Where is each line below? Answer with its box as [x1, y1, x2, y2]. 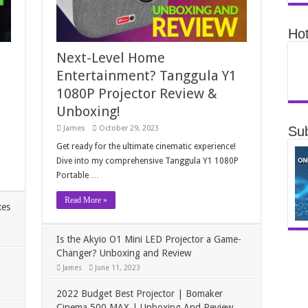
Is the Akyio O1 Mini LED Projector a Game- [56, 234, 242, 245]
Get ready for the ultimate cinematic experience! [56, 142, 236, 152]
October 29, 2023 [99, 124, 159, 133]
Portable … [56, 170, 100, 181]
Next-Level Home [56, 49, 166, 67]
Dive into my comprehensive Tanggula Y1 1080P [56, 156, 239, 166]
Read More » [65, 195, 108, 206]
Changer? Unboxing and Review [56, 247, 192, 259]
